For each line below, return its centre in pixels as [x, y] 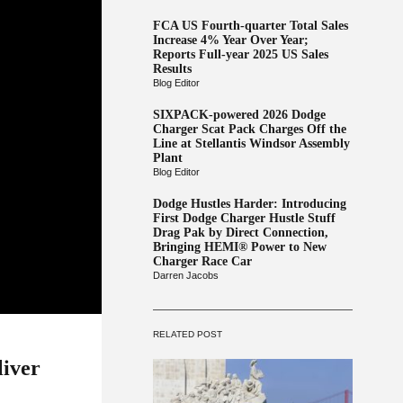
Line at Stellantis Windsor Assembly [251, 143]
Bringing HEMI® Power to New [239, 247]
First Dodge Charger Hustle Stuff [244, 218]
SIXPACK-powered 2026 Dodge [239, 115]
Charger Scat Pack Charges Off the [249, 129]
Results [172, 69]
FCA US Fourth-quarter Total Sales [250, 26]
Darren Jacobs [185, 275]
